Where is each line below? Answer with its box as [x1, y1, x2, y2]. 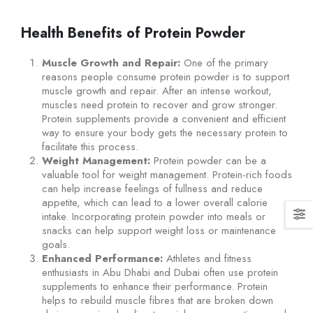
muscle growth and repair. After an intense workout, [41, 83, 272, 99]
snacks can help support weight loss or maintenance [41, 223, 276, 239]
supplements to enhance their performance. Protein [41, 279, 268, 295]
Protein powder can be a [150, 153, 266, 169]
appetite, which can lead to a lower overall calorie [41, 195, 268, 211]
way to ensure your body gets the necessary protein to [41, 125, 288, 141]
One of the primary [180, 55, 268, 71]
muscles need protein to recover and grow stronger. [41, 97, 277, 113]
